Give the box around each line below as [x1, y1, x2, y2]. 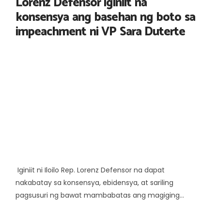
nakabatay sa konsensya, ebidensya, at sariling [15, 177, 173, 187]
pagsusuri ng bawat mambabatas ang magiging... [15, 190, 184, 200]
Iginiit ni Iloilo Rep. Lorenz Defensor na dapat [15, 165, 165, 175]
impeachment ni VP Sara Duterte [15, 21, 185, 42]
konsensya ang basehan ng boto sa [15, 7, 195, 28]
